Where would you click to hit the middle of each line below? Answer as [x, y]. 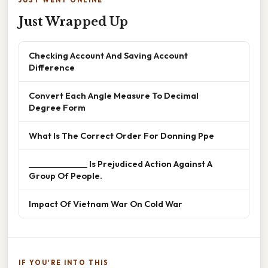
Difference [52, 68]
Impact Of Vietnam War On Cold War [106, 204]
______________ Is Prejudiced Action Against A [121, 164]
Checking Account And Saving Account [108, 56]
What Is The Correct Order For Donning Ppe [121, 136]
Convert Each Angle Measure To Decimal [114, 96]
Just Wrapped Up [73, 22]
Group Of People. [66, 176]
